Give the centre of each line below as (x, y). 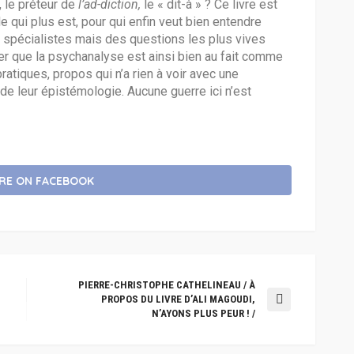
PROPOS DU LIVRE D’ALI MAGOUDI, (178, 299)
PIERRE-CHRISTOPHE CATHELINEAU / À (167, 284)
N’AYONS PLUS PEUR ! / (203, 313)
